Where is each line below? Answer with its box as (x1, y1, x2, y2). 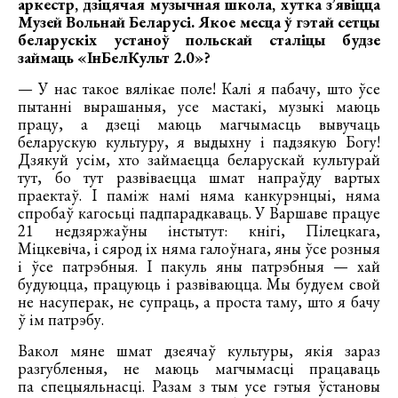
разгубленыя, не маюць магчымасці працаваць (18, 357, 380, 378)
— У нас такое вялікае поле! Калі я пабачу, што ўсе (18, 77, 380, 99)
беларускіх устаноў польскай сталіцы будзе (18, 28, 380, 50)
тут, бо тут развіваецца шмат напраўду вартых (18, 166, 380, 187)
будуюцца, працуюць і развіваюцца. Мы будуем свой (18, 273, 380, 294)
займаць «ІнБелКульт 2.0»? (18, 46, 211, 68)
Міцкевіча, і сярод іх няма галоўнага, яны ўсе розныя (18, 237, 380, 259)
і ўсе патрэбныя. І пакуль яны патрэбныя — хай (18, 255, 380, 276)
